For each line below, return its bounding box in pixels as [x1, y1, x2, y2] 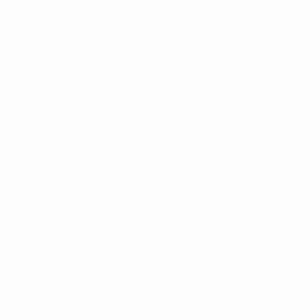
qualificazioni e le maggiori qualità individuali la [16, 148, 247, 158]
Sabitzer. [16, 214, 62, 224]
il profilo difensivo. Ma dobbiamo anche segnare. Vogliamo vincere [16, 24, 286, 31]
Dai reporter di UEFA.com [16, 66, 144, 76]
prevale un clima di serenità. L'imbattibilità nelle [16, 132, 252, 142]
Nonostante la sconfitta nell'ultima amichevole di [16, 99, 262, 109]
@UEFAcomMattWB [21, 258, 120, 268]
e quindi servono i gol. [16, 41, 106, 47]
